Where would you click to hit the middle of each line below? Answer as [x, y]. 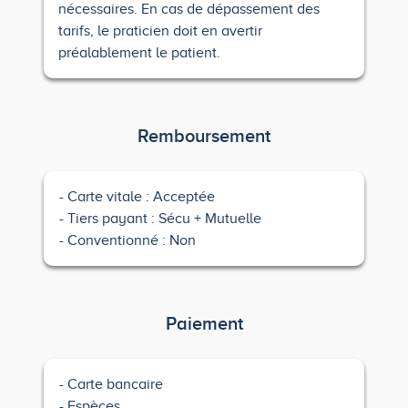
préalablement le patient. [139, 53]
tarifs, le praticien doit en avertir [160, 31]
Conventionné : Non [131, 240]
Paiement [204, 323]
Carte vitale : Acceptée [141, 197]
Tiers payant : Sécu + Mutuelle [164, 219]
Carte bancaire [115, 384]
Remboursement [204, 136]
